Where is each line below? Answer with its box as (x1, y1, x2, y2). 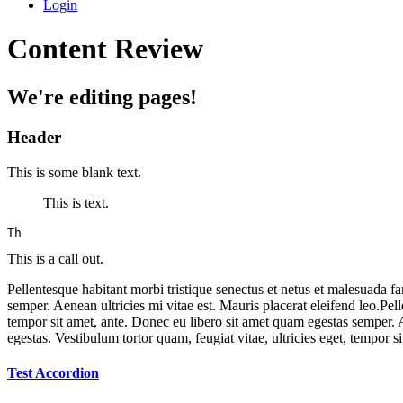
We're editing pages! (7, 85, 197, 109)
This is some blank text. (7, 164, 141, 180)
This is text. (43, 194, 109, 210)
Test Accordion (7, 364, 99, 381)
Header (7, 127, 61, 147)
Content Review (7, 32, 203, 66)
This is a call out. (7, 250, 103, 266)
